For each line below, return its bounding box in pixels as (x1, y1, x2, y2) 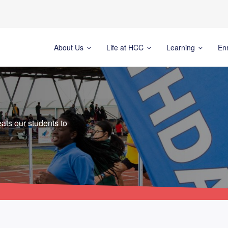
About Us (53, 42, 85, 52)
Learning (166, 42, 197, 52)
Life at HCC (106, 42, 146, 52)
